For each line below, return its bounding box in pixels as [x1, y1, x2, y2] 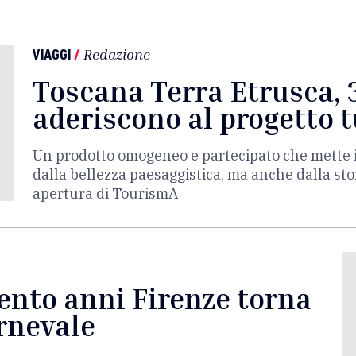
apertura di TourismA [33, 184, 178, 203]
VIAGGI [33, 45, 71, 63]
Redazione [83, 45, 150, 63]
